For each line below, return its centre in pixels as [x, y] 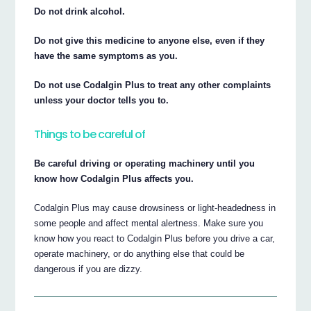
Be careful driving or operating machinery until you [145, 164]
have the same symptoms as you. [106, 56]
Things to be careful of [90, 135]
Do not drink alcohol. [80, 12]
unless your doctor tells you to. [102, 101]
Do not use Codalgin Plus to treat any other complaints [153, 85]
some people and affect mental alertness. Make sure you [149, 224]
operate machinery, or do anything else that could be [140, 254]
